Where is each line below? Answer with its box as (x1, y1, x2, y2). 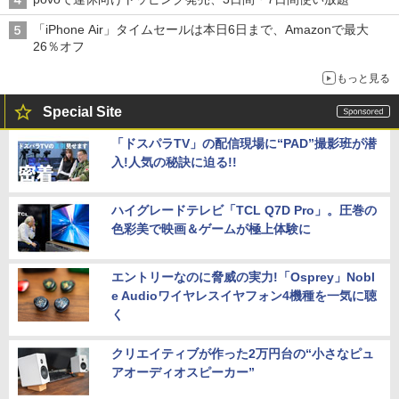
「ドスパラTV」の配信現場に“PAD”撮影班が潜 (111, 135, 377, 151)
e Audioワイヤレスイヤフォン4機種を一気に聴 (111, 288, 377, 303)
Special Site (43, 103, 122, 119)
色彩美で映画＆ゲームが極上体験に (111, 221, 311, 236)
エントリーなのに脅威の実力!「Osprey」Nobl (111, 269, 375, 284)
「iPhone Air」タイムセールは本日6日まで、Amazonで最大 (33, 21, 369, 37)
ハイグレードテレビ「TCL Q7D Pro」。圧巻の (111, 202, 377, 217)
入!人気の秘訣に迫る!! (111, 154, 237, 169)
